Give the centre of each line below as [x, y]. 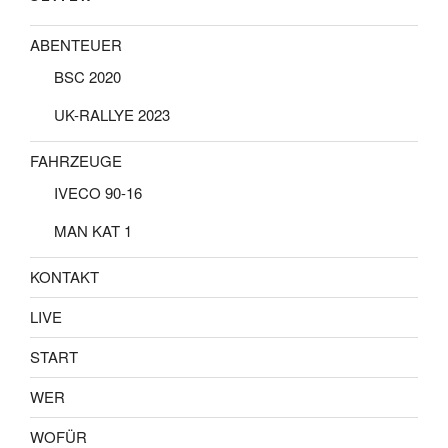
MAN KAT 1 [93, 230]
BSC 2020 [87, 76]
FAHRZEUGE [76, 161]
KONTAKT [64, 277]
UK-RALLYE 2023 [112, 114]
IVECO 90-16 [98, 192]
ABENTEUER [76, 45]
